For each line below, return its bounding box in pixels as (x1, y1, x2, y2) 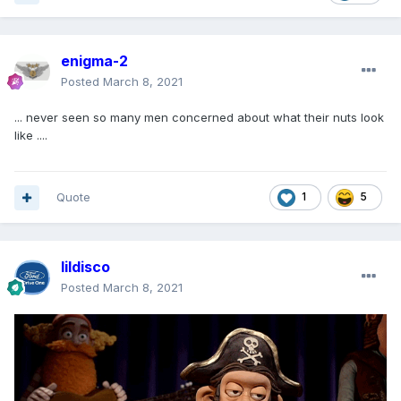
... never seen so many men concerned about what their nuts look (14, 110, 384, 125)
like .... (14, 128, 47, 143)
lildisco (61, 258, 110, 277)
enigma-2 (61, 52, 128, 71)
